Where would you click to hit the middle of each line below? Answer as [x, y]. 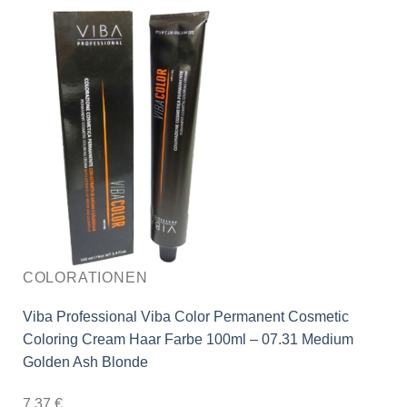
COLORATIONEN [85, 278]
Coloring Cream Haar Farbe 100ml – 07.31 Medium [188, 340]
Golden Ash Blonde [85, 362]
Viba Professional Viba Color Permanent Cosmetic [185, 317]
